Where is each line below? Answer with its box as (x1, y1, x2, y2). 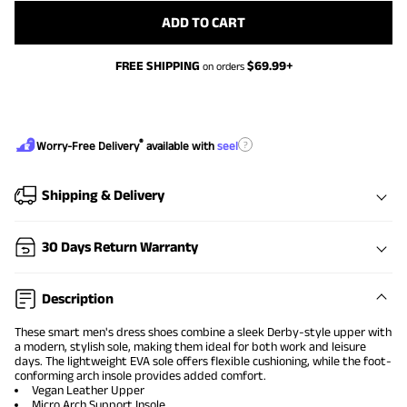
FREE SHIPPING (114, 58, 200, 74)
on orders (199, 60, 247, 73)
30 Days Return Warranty (42, 239, 198, 255)
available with (144, 139, 217, 154)
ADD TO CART (162, 15, 245, 31)
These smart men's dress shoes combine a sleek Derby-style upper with (15, 324, 392, 340)
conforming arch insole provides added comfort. (15, 368, 266, 383)
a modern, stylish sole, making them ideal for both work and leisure (15, 339, 366, 354)
